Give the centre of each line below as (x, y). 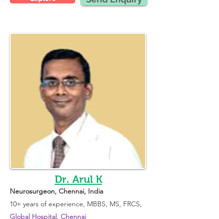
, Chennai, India (80, 191)
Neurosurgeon (32, 191)
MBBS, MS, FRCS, (115, 204)
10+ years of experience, (48, 204)
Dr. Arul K (78, 179)
